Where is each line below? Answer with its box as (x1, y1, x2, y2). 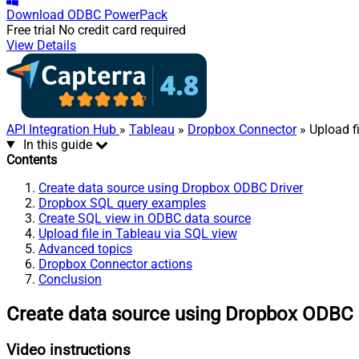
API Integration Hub (6, 121, 119, 137)
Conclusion (38, 271, 102, 287)
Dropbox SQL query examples (38, 195, 206, 211)
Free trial (6, 22, 55, 38)
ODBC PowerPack (67, 6, 167, 22)
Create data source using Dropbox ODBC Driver (38, 179, 303, 196)
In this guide (22, 136, 92, 152)
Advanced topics (38, 240, 132, 256)
